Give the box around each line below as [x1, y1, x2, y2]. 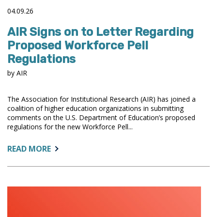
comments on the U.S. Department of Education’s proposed [7, 112, 195, 122]
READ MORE [7, 143, 51, 154]
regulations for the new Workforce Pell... [7, 122, 133, 131]
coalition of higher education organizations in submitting [7, 103, 184, 113]
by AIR [7, 68, 27, 77]
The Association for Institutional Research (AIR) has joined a [7, 94, 196, 104]
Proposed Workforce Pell [7, 38, 148, 52]
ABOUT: [50, 142, 80, 154]
